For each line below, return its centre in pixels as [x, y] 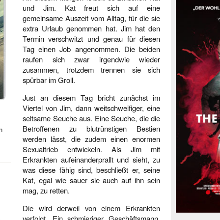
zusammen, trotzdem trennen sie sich [91, 69]
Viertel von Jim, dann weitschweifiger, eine [91, 108]
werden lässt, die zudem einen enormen [91, 139]
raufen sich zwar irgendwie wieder [91, 59]
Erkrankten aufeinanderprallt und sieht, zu [91, 159]
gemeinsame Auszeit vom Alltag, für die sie [91, 18]
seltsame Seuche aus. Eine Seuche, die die [91, 118]
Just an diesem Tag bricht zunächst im [91, 97]
